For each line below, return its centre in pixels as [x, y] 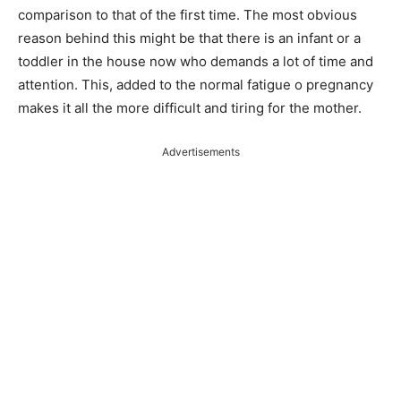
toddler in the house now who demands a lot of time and [196, 61]
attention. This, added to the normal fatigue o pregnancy [196, 84]
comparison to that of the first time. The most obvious [188, 14]
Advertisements [200, 151]
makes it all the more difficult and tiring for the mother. [190, 107]
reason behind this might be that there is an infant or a [189, 38]
